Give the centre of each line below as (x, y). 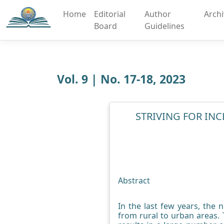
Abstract (134, 180)
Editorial (110, 14)
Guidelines (164, 26)
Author (157, 14)
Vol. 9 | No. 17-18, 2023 (121, 79)
